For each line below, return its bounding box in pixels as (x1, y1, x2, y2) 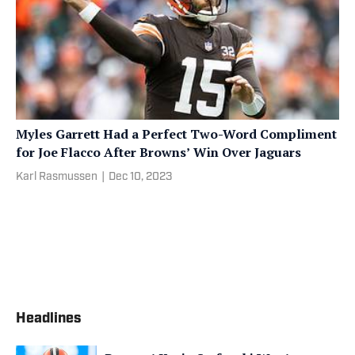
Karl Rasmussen (16, 170, 97, 183)
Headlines (16, 311, 82, 326)
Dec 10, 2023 (109, 170, 172, 183)
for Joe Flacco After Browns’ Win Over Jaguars (16, 143, 301, 161)
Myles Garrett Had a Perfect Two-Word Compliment (16, 124, 337, 143)
